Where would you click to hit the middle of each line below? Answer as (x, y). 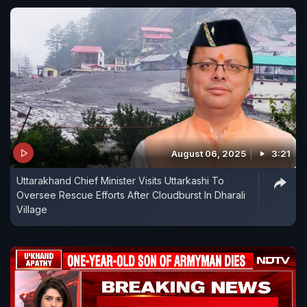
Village (32, 210)
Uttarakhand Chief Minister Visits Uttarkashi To (120, 181)
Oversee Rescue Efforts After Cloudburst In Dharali (131, 195)
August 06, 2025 (209, 154)
